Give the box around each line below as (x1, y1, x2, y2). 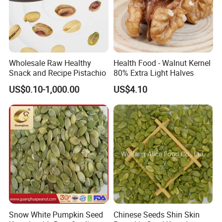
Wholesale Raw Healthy (9, 57, 92, 69)
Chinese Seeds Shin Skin (113, 209, 200, 220)
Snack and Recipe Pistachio (9, 67, 107, 79)
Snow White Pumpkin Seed (9, 209, 104, 220)
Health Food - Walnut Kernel (113, 57, 211, 69)
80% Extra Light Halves (113, 67, 194, 79)
